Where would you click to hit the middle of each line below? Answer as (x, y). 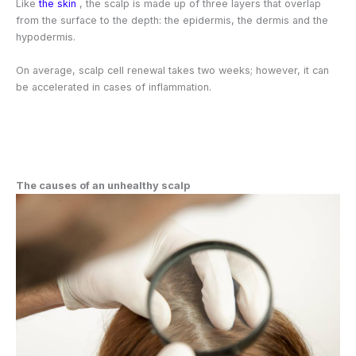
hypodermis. (46, 37)
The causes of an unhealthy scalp (103, 185)
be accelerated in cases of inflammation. (114, 87)
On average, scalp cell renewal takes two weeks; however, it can (172, 70)
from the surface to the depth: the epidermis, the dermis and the (172, 21)
